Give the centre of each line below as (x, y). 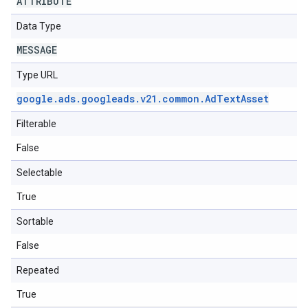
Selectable (40, 173)
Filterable (36, 124)
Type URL (37, 75)
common (181, 99)
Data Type (39, 26)
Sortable (35, 221)
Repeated (38, 270)
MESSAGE (37, 50)
